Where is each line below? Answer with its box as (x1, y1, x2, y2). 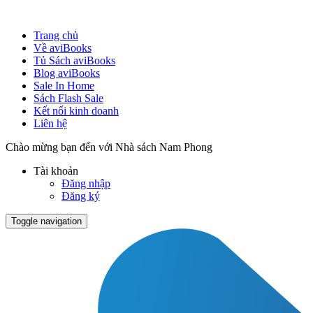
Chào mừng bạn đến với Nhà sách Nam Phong (6, 141, 212, 153)
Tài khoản (34, 165, 81, 177)
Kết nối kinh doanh (34, 105, 119, 117)
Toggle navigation (11, 216, 82, 226)
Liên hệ (34, 117, 67, 129)
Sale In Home (34, 80, 94, 92)
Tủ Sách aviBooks (34, 54, 115, 66)
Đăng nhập (61, 177, 110, 189)
